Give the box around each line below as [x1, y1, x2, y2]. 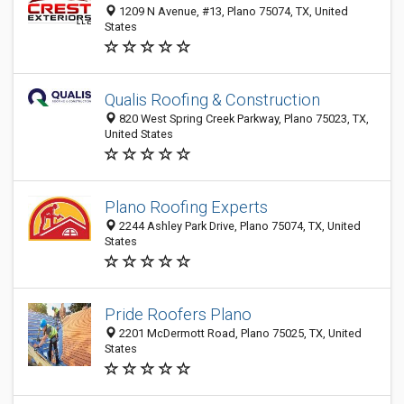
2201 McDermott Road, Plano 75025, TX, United [116, 326, 362, 340]
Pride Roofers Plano [105, 305, 252, 324]
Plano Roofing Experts [105, 197, 268, 216]
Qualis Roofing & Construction [105, 90, 320, 109]
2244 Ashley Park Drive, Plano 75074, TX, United [116, 219, 361, 233]
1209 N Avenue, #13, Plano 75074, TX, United [116, 5, 348, 18]
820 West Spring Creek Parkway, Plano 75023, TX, [116, 112, 369, 125]
